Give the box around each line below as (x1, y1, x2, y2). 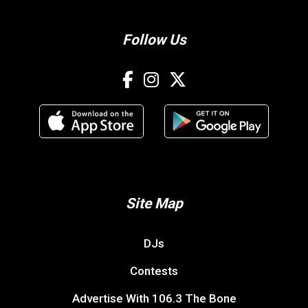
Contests (130, 263, 178, 278)
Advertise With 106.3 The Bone (71, 291, 236, 305)
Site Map (125, 195, 183, 212)
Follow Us (122, 31, 186, 48)
